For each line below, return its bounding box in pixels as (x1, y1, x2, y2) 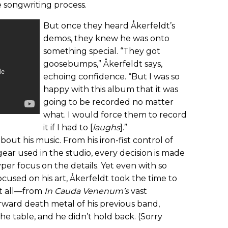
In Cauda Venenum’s (44, 186, 129, 196)
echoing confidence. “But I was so (43, 72, 180, 82)
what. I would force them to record (43, 110, 187, 120)
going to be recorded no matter (43, 97, 174, 107)
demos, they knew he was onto (43, 34, 169, 44)
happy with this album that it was (43, 84, 178, 95)
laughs (93, 123, 120, 133)
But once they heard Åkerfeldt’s (43, 21, 175, 31)
